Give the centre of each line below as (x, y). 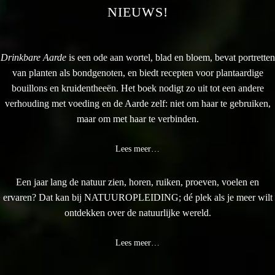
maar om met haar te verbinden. (137, 119)
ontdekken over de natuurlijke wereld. (137, 213)
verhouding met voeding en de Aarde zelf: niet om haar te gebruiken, (137, 103)
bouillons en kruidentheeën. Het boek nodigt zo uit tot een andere (137, 88)
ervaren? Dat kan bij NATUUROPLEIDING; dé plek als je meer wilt (137, 197)
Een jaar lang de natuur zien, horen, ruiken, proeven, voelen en (137, 182)
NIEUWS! (137, 12)
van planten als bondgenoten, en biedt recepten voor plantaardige (137, 73)
